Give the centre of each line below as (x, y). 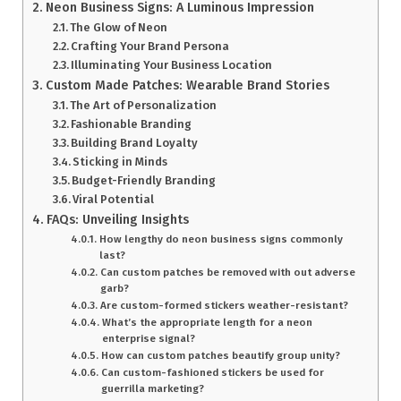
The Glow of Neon (119, 27)
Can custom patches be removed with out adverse (227, 272)
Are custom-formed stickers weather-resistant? (224, 305)
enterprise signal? (148, 338)
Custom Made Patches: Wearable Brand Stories (187, 85)
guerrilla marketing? (152, 388)
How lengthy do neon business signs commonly (221, 239)
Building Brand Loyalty (135, 142)
